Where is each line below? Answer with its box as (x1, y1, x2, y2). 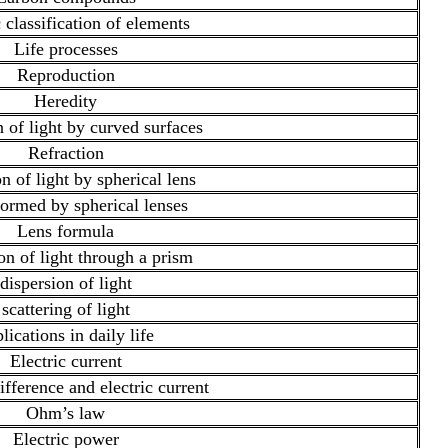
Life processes (13, 38, 118, 59)
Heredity (34, 90, 97, 111)
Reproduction (16, 64, 115, 85)
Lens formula (17, 220, 114, 241)
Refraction (27, 142, 104, 163)
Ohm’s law (26, 402, 105, 423)
